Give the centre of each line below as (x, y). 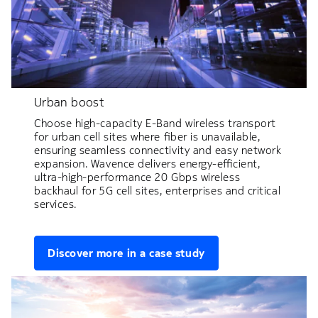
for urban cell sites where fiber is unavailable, (147, 136)
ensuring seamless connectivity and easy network (158, 150)
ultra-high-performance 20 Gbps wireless (137, 177)
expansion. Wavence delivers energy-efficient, (147, 163)
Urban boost (69, 102)
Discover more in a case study (126, 253)
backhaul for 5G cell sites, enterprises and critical (158, 190)
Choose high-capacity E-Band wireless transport (155, 123)
